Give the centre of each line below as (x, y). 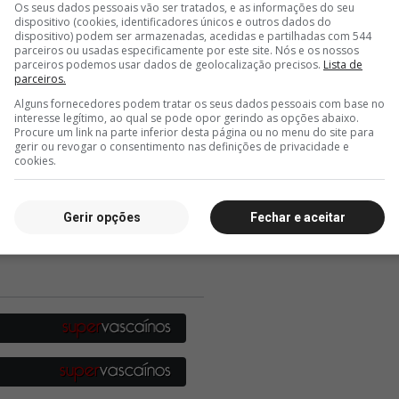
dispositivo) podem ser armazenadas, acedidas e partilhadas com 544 (193, 36)
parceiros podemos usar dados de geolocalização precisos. (169, 65)
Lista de (343, 65)
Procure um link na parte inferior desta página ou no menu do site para (194, 132)
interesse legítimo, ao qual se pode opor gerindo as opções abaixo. (187, 118)
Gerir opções (102, 217)
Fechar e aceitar (297, 217)
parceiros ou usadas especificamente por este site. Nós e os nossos (187, 50)
